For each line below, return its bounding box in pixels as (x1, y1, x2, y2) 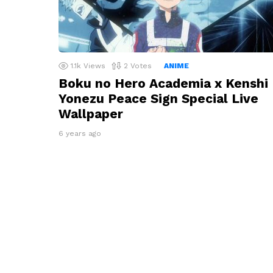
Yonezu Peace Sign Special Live (58, 90, 258, 106)
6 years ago (58, 129, 101, 138)
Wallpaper (58, 105, 123, 121)
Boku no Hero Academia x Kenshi (58, 75, 268, 91)
